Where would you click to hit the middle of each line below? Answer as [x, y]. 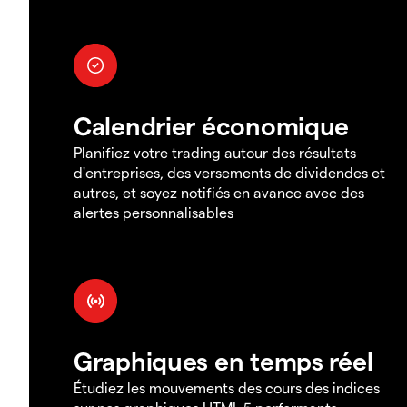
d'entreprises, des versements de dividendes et [229, 172]
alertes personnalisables [154, 212]
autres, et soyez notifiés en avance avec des [219, 192]
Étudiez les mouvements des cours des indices [227, 387]
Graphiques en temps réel [223, 360]
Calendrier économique [212, 124]
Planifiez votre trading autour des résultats [215, 152]
